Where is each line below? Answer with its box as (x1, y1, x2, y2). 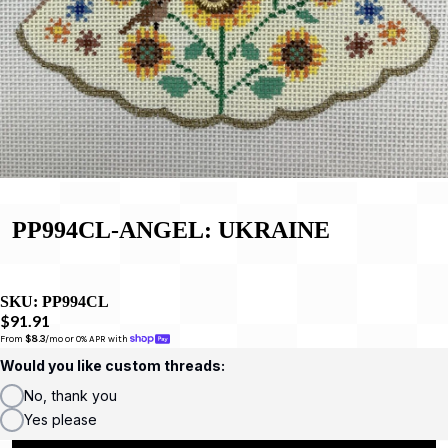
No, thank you (24, 386, 117, 404)
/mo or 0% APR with (45, 333, 130, 345)
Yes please (24, 410, 97, 428)
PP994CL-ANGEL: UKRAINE (12, 216, 330, 243)
